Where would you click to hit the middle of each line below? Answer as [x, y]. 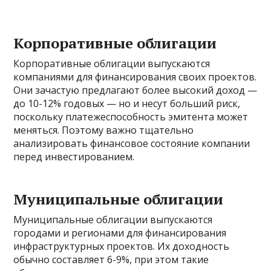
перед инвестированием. [74, 157]
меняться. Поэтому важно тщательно [104, 130]
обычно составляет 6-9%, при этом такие [111, 260]
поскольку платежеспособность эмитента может [131, 117]
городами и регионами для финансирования [120, 233]
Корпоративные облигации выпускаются [112, 64]
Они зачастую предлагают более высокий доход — [135, 90]
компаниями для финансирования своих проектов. [135, 77]
